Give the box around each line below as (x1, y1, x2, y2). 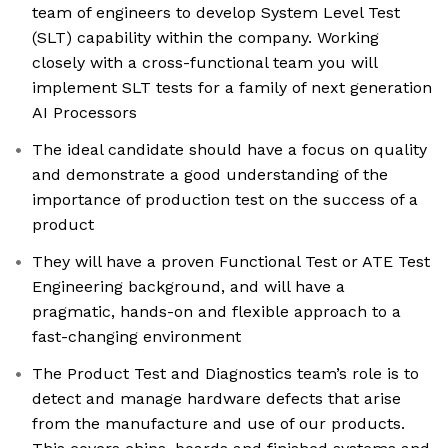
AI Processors (32, 103, 137, 123)
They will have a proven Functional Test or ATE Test (32, 252, 430, 272)
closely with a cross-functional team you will (32, 53, 378, 73)
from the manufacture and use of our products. (32, 414, 405, 434)
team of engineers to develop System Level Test (32, 3, 400, 23)
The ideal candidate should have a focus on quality (32, 140, 427, 160)
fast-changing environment (32, 327, 241, 347)
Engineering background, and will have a (32, 277, 345, 297)
